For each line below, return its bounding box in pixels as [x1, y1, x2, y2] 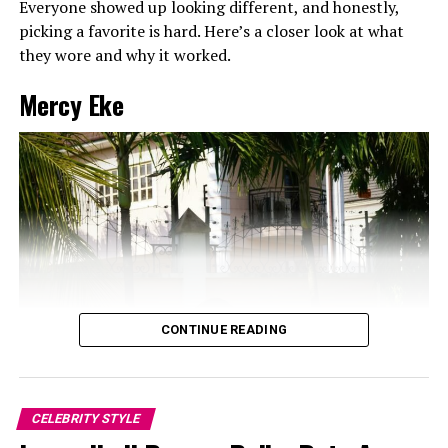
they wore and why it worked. [18, 44, 231, 67]
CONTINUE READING [160, 322, 288, 338]
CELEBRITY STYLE [29, 411, 142, 427]
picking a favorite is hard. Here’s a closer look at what [18, 20, 404, 43]
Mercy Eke [18, 85, 124, 124]
